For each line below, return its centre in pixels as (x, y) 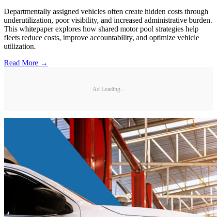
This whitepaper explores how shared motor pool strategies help (101, 29)
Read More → (26, 63)
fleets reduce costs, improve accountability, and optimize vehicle (101, 38)
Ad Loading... (108, 89)
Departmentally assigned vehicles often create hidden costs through (106, 12)
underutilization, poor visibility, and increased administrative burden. (108, 20)
